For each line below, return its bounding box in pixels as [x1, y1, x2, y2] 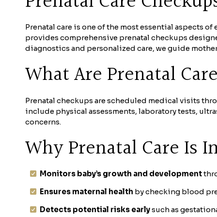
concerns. [25, 117, 61, 126]
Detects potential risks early [40, 204, 150, 214]
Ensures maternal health [40, 186, 133, 196]
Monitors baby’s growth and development [40, 169, 202, 178]
